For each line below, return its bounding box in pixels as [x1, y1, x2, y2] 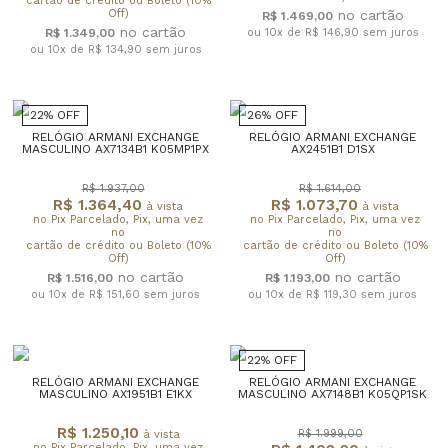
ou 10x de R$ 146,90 [246, 25, 363, 39]
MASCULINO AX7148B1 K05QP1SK [238, 386, 427, 401]
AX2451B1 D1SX [290, 141, 375, 156]
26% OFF [246, 107, 298, 122]
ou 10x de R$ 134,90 [29, 42, 146, 56]
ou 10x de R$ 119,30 [248, 287, 361, 301]
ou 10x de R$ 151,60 [31, 287, 144, 301]
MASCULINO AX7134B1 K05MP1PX [22, 141, 209, 156]
